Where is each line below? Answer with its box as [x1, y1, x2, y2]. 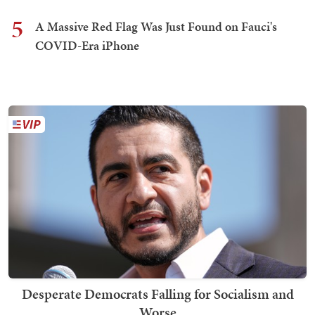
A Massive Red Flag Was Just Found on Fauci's [35, 17, 277, 35]
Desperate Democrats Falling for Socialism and [21, 283, 294, 304]
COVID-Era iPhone [35, 36, 139, 54]
